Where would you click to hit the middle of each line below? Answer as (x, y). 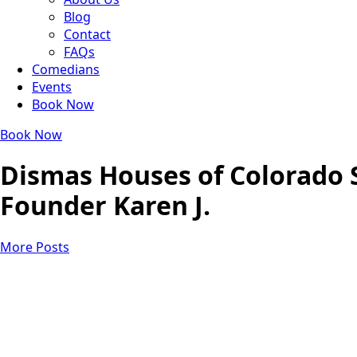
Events (52, 87)
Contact (87, 34)
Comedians (66, 69)
